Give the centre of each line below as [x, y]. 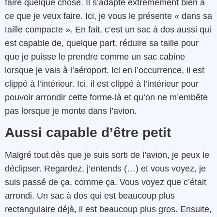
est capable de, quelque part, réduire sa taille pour [102, 43]
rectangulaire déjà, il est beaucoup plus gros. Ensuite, [108, 209]
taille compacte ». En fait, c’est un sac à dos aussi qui [108, 29]
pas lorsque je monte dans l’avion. [71, 111]
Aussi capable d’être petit [88, 133]
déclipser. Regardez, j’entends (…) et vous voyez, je [105, 169]
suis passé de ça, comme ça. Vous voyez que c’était [106, 182]
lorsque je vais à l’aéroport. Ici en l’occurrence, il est [105, 70]
